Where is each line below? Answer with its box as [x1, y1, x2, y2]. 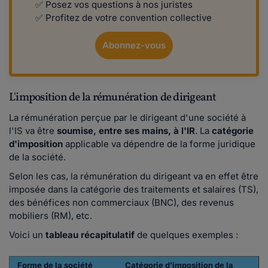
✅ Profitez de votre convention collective [35, 12, 214, 24]
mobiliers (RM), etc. [9, 210, 92, 222]
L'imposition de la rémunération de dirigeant [9, 90, 218, 106]
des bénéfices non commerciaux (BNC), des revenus [9, 197, 234, 209]
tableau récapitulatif [45, 229, 137, 241]
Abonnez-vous [102, 39, 166, 51]
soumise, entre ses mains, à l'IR [57, 125, 195, 137]
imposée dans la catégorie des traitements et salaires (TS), [9, 184, 258, 196]
